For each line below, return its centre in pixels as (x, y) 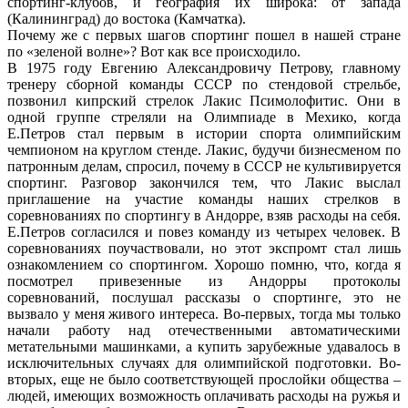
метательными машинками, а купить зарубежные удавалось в (204, 346)
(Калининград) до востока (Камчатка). (127, 18)
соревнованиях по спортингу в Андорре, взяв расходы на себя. (204, 215)
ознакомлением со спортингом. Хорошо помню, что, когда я (204, 264)
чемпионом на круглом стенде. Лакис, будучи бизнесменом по (204, 149)
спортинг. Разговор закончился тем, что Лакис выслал (204, 182)
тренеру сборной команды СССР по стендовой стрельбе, (204, 84)
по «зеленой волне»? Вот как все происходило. (154, 51)
